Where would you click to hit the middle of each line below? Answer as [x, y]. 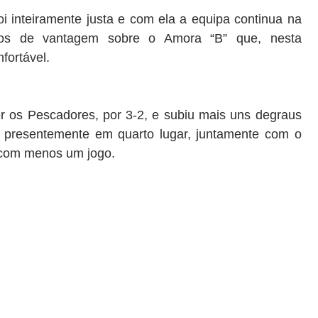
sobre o [136, 38]
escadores [65, 115]
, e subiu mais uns [200, 115]
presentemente [47, 134]
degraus [278, 115]
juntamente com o [246, 134]
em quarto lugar [141, 134]
